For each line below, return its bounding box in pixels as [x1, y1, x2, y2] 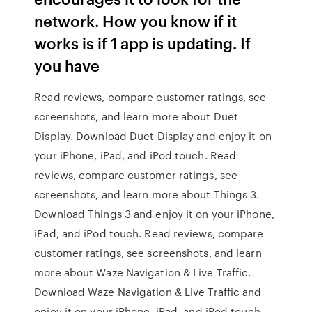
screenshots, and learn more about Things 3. [34, 187, 260, 202]
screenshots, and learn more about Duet [34, 109, 239, 124]
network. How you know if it [34, 10, 237, 31]
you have [34, 54, 104, 76]
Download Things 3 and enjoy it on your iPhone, [34, 206, 274, 221]
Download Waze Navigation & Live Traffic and [34, 284, 262, 299]
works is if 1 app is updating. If [34, 32, 251, 54]
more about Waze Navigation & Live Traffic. [34, 265, 251, 280]
